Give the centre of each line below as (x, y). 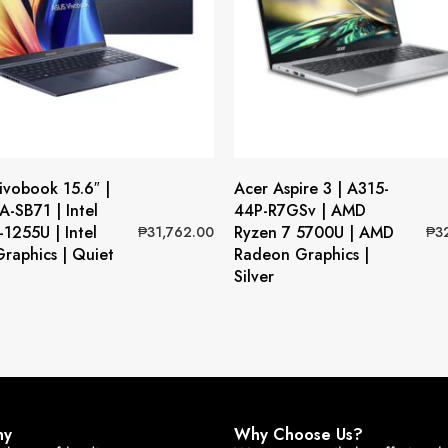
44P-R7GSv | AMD (300, 210)
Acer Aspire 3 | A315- (311, 188)
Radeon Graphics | (301, 254)
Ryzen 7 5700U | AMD (314, 232)
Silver (254, 276)
